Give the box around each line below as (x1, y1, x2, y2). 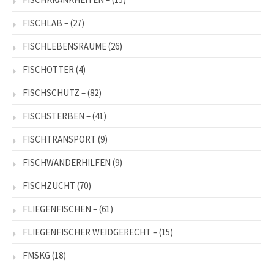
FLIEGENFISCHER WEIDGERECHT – (23, 226, 157, 238)
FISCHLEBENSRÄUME (23, 40, 106, 52)
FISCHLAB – (23, 17, 68, 29)
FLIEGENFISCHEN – (23, 202, 97, 215)
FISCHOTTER (23, 63, 74, 75)
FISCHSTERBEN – (23, 109, 91, 122)
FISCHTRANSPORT (23, 133, 96, 145)
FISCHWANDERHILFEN (23, 156, 111, 168)
